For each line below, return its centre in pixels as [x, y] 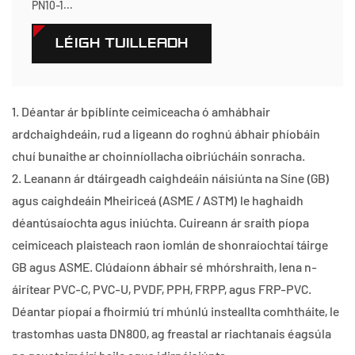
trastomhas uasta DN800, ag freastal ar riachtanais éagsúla [172, 333]
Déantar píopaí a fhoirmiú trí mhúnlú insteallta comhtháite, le [176, 311]
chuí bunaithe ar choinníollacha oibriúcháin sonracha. [158, 156]
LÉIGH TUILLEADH [122, 43]
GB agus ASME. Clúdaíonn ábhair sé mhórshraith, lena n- [164, 267]
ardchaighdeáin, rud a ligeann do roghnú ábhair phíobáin [166, 134]
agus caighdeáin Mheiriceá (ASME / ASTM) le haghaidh [158, 200]
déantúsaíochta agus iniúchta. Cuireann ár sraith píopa [160, 222]
